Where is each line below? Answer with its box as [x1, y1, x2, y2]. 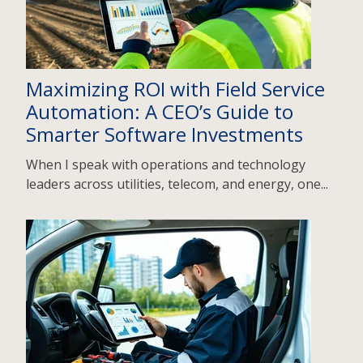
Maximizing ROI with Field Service [26, 75, 325, 102]
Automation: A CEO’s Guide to [26, 97, 293, 125]
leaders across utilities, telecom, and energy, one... [26, 175, 328, 194]
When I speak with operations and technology [26, 156, 305, 174]
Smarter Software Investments [26, 120, 303, 147]
